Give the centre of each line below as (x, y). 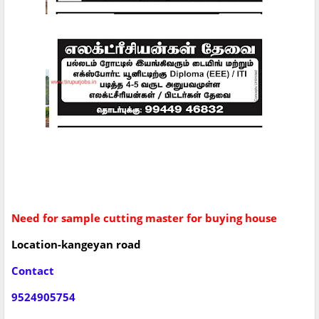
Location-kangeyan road (76, 245)
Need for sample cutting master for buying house (144, 218)
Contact (33, 271)
